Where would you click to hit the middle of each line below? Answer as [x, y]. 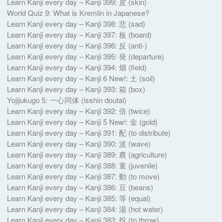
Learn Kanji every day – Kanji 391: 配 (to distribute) [88, 132]
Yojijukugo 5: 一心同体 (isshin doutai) [66, 100]
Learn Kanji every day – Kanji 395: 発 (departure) [85, 56]
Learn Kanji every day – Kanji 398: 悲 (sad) [76, 23]
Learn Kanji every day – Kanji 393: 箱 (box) [76, 89]
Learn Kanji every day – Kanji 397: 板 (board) [79, 34]
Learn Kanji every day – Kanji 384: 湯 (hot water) [85, 209]
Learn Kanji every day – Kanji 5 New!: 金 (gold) [82, 121]
